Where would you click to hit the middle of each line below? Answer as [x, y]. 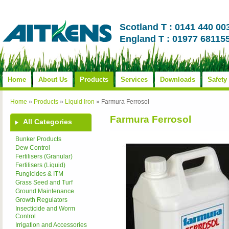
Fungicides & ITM [39, 174]
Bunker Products [38, 139]
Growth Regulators [41, 200]
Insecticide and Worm [45, 209]
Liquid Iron [80, 102]
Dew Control [33, 148]
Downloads [178, 79]
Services [134, 79]
